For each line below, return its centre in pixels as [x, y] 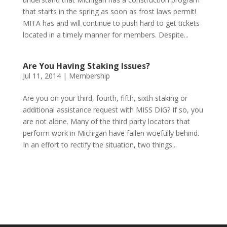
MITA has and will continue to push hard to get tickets [111, 23]
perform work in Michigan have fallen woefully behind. [111, 133]
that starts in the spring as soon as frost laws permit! [109, 11]
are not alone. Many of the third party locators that [106, 121]
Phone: [35, 178]
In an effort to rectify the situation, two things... [100, 145]
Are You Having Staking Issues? [86, 66]
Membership [89, 76]
